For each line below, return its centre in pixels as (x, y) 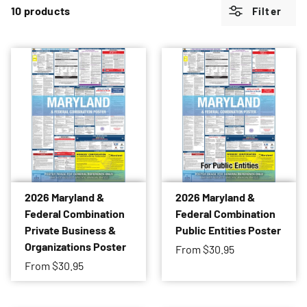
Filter (265, 11)
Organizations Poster (75, 247)
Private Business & (70, 230)
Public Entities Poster (228, 230)
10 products (41, 10)
